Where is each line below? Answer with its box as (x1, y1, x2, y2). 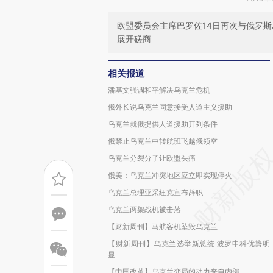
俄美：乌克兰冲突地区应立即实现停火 (108, 171, 232, 180)
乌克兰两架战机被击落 (108, 205, 181, 214)
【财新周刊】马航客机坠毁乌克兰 (108, 222, 218, 231)
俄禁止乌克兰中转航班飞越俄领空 (108, 136, 218, 146)
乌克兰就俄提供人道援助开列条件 (108, 119, 218, 129)
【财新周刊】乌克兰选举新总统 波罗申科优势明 (108, 239, 270, 248)
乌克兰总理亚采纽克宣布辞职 (108, 188, 203, 197)
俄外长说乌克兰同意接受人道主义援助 (108, 102, 232, 112)
